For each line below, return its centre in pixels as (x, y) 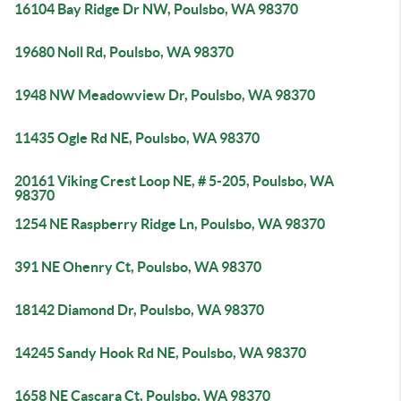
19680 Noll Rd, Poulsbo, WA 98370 (124, 52)
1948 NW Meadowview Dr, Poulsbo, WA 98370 (165, 95)
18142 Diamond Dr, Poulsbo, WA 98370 (139, 310)
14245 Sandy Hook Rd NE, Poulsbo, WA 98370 (160, 353)
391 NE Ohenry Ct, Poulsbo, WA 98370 (138, 267)
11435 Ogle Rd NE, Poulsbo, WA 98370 (137, 138)
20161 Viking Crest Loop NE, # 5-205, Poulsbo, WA (174, 181)
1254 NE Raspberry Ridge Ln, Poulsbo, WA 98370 (170, 224)
